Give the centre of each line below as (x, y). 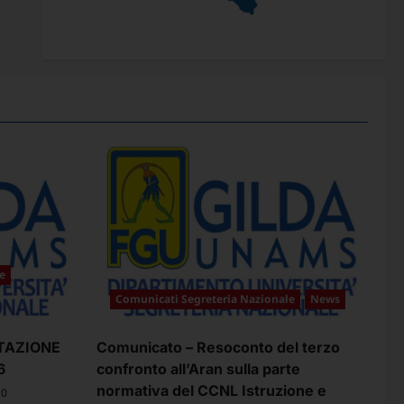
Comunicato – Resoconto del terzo (218, 347)
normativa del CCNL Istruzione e (211, 390)
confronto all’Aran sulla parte (198, 368)
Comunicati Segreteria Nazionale (205, 298)
